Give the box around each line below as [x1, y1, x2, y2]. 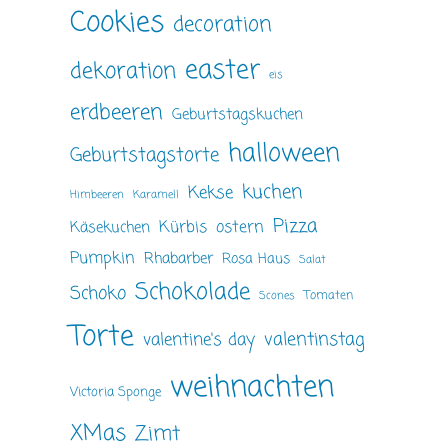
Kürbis [159, 215, 207, 240]
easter [185, 51, 260, 90]
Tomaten [304, 285, 353, 305]
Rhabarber [144, 246, 213, 270]
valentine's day [143, 327, 255, 353]
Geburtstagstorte [70, 141, 219, 170]
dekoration [70, 54, 176, 89]
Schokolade [135, 275, 250, 310]
